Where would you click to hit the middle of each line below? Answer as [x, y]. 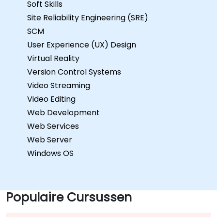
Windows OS [50, 153]
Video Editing [51, 99]
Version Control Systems [74, 72]
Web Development [63, 112]
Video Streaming [59, 85]
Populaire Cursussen [69, 197]
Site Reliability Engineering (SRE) [88, 17]
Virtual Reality [53, 58]
